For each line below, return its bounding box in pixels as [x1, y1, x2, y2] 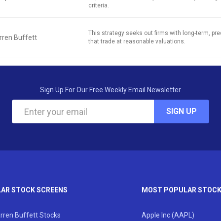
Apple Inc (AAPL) [141, 211, 194, 220]
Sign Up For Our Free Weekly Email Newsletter [40, 86, 181, 94]
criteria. [88, 2, 109, 9]
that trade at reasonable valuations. [88, 38, 185, 45]
